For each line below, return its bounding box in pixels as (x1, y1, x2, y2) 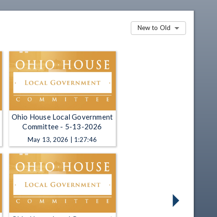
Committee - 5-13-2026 (22, 122, 102, 131)
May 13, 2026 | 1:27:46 (28, 136, 97, 144)
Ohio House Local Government (11, 112, 113, 122)
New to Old (137, 24, 170, 32)
